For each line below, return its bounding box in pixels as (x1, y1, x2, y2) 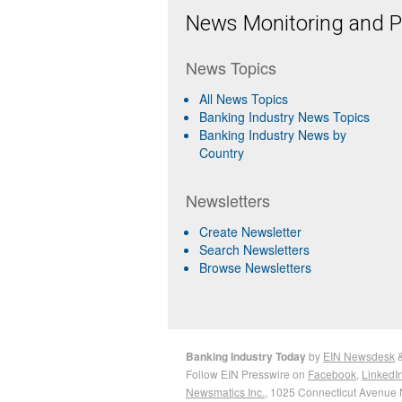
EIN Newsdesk (323, 348, 395, 364)
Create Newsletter (199, 223, 301, 241)
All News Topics (199, 90, 288, 109)
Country (199, 144, 244, 162)
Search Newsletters (199, 240, 310, 259)
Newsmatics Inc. (186, 384, 265, 400)
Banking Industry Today (186, 348, 306, 365)
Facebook (308, 366, 356, 382)
